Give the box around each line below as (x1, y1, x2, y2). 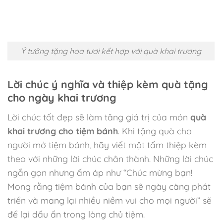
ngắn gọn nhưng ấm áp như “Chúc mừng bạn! (7, 167, 192, 178)
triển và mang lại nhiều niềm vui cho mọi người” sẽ (7, 195, 212, 206)
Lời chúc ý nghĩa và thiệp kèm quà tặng (7, 78, 208, 91)
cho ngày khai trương (7, 91, 116, 105)
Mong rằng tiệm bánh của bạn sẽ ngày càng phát (7, 181, 211, 192)
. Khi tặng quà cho (118, 125, 192, 137)
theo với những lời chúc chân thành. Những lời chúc (7, 153, 213, 165)
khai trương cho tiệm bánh (7, 125, 118, 137)
